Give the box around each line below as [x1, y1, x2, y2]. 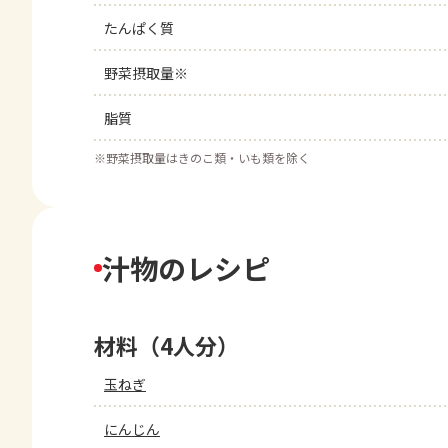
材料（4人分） [94, 329, 239, 361]
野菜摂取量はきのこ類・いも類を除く [106, 149, 310, 166]
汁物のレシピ [102, 248, 270, 288]
